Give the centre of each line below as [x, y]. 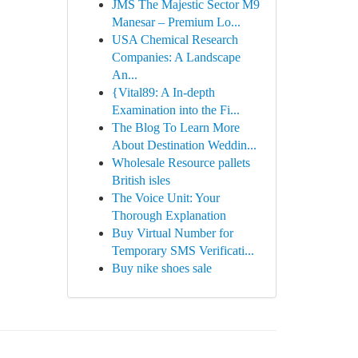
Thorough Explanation [169, 215]
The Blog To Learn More [175, 127]
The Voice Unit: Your [165, 198]
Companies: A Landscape [176, 57]
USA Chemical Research [175, 40]
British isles [141, 180]
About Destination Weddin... [184, 145]
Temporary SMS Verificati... [183, 251]
